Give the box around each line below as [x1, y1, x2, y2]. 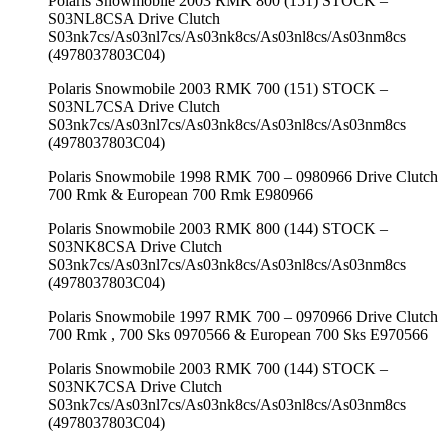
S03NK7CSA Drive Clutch [48, 377, 222, 395]
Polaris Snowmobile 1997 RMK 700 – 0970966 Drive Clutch [48, 307, 438, 325]
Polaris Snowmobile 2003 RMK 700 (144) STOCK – [48, 359, 388, 377]
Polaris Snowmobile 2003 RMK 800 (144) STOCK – [48, 219, 388, 237]
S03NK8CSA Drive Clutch [48, 237, 222, 255]
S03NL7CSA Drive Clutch [48, 97, 220, 115]
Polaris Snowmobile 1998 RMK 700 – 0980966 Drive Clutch [48, 167, 438, 185]
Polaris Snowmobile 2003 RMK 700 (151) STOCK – [48, 79, 388, 97]
